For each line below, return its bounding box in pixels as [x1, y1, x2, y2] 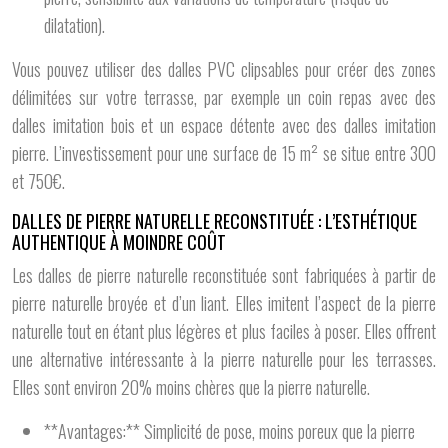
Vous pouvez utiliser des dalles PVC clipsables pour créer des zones [12, 56, 436, 82]
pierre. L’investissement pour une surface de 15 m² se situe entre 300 [12, 140, 436, 166]
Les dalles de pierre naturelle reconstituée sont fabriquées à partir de [12, 262, 436, 288]
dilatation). [44, 12, 105, 38]
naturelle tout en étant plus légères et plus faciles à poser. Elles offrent [12, 318, 436, 344]
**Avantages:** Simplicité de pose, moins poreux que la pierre [44, 418, 415, 444]
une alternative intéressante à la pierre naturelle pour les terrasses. [12, 346, 436, 372]
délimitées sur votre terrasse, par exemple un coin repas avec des [12, 84, 436, 110]
